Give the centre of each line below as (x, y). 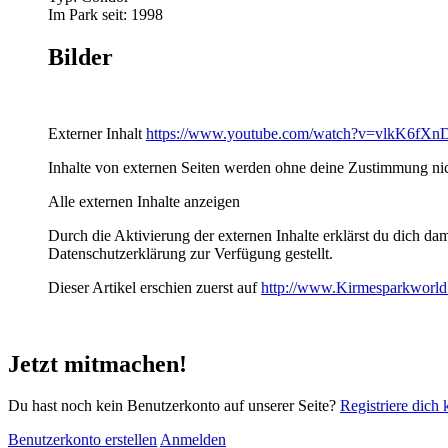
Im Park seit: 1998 (105, 14)
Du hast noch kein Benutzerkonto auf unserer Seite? (174, 406)
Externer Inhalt (97, 133)
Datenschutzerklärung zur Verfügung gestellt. (190, 253)
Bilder (80, 56)
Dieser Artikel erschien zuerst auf (154, 287)
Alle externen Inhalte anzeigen (144, 201)
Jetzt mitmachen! (97, 363)
